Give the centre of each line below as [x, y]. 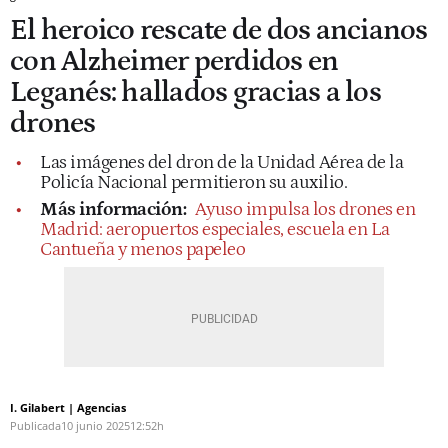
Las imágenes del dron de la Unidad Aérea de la [221, 162]
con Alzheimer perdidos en [174, 61]
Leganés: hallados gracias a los [195, 92]
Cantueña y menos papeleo [142, 249]
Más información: [115, 209]
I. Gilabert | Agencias [68, 407]
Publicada [35, 425]
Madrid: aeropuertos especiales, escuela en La [215, 229]
